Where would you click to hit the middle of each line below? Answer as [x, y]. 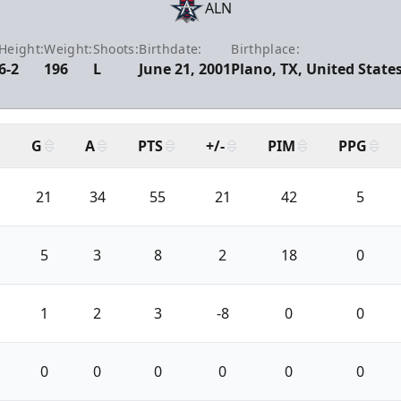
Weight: [68, 48]
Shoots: [116, 48]
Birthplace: [266, 48]
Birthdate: [171, 48]
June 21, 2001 [185, 68]
